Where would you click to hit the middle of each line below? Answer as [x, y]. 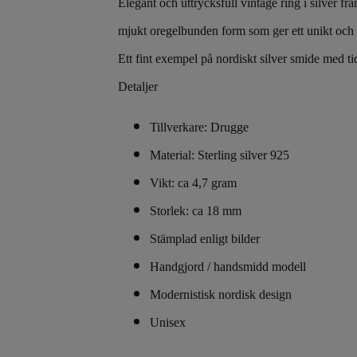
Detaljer [138, 86]
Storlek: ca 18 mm [196, 211]
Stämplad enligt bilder [205, 239]
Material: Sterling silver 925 [220, 155]
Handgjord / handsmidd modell [228, 267]
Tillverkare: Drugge [199, 127]
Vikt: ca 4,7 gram [193, 183]
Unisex [168, 322]
